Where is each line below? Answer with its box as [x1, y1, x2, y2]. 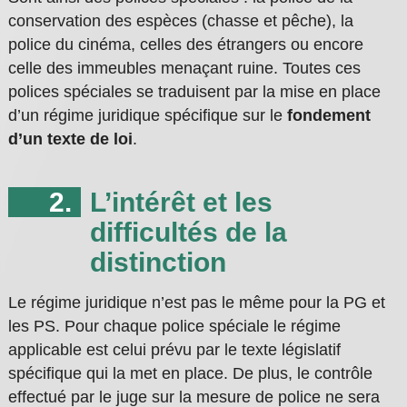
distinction [89, 247, 226, 278]
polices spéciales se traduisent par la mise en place [7, 83, 381, 102]
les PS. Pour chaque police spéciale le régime [7, 317, 341, 336]
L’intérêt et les [89, 187, 273, 218]
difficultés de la [89, 217, 287, 248]
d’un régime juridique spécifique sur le [7, 106, 287, 125]
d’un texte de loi [7, 130, 133, 149]
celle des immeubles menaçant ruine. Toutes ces [7, 59, 361, 78]
